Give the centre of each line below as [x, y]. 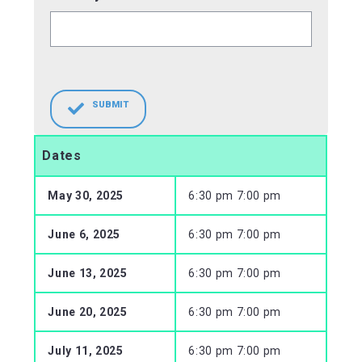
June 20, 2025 [88, 311]
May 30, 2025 [86, 195]
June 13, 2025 [88, 273]
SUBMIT [111, 104]
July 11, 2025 [86, 350]
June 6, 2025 [84, 234]
